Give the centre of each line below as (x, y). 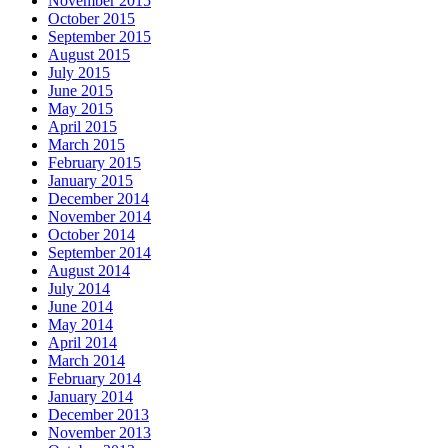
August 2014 (89, 270)
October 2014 (91, 234)
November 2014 (99, 216)
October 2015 (91, 18)
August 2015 (89, 54)
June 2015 (80, 90)
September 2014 (99, 252)
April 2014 (82, 342)
